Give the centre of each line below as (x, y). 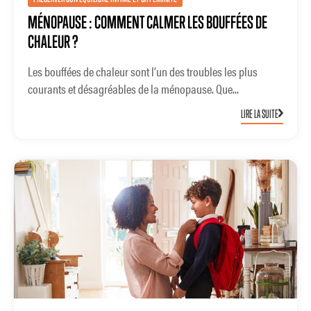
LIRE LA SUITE (260, 114)
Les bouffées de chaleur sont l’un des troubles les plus (143, 72)
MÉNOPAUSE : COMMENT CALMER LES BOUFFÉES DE (148, 22)
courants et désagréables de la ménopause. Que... (133, 89)
